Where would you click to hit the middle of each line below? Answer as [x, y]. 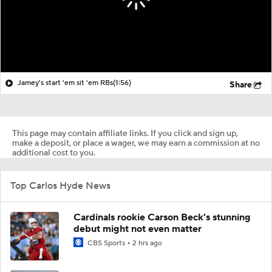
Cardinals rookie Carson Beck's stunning [162, 217]
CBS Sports [106, 243]
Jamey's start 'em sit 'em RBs [65, 83]
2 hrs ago [147, 243]
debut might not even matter [138, 229]
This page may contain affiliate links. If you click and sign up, [125, 133]
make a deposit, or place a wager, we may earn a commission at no [136, 143]
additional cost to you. [54, 153]
